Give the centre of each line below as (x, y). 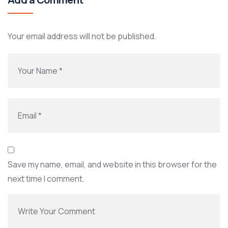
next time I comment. (46, 179)
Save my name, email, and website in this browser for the (112, 164)
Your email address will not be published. (82, 36)
